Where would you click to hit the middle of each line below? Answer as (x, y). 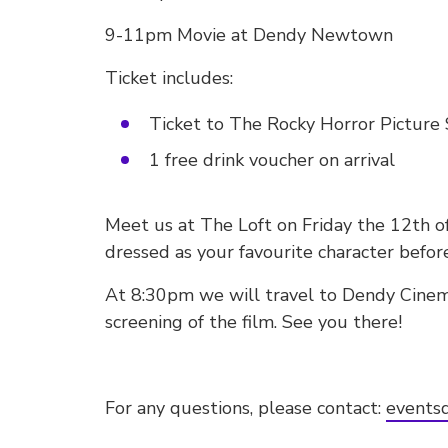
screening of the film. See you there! (253, 322)
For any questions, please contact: (245, 408)
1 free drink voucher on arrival (272, 160)
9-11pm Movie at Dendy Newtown (249, 35)
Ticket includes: (169, 78)
